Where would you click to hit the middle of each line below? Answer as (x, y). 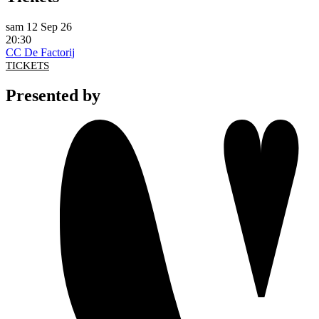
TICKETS (27, 66)
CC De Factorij (40, 53)
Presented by (53, 96)
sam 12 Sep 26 (39, 27)
